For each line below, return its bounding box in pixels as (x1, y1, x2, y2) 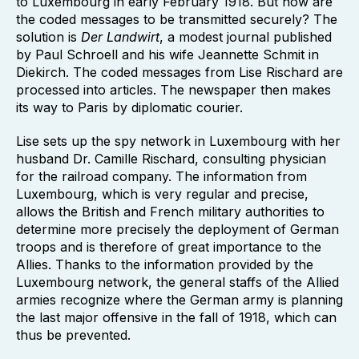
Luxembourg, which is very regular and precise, (16, 186, 309, 202)
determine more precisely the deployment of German (16, 221, 339, 237)
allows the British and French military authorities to (16, 204, 325, 220)
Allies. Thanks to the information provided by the (16, 256, 313, 272)
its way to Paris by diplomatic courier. (16, 99, 243, 115)
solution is (16, 29, 81, 45)
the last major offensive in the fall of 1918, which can (16, 309, 337, 325)
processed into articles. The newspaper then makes (16, 82, 331, 98)
